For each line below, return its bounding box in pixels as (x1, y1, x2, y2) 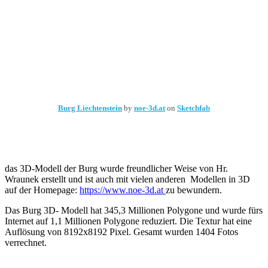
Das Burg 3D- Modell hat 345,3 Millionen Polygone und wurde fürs (5, 205, 263, 215)
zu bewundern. (166, 185, 222, 195)
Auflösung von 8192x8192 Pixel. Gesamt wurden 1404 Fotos (5, 227, 238, 237)
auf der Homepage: (5, 185, 80, 195)
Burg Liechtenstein (58, 103, 122, 112)
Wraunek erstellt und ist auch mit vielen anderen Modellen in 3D (5, 174, 252, 184)
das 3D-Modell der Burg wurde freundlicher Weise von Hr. (5, 163, 228, 173)
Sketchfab (177, 103, 210, 112)
